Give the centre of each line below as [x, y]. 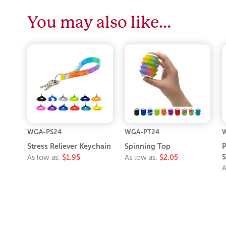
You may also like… [99, 22]
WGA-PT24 [142, 132]
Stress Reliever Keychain [69, 146]
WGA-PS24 [45, 132]
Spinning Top [148, 146]
